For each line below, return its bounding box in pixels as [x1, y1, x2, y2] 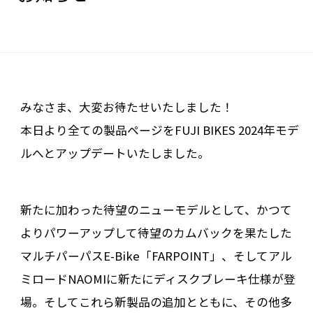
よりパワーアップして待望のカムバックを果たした [20, 224, 292, 241]
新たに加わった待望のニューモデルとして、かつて [20, 201, 292, 218]
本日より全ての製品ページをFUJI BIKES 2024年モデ [20, 121, 299, 138]
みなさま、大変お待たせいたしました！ [20, 98, 233, 115]
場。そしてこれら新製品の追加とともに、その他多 [20, 293, 292, 310]
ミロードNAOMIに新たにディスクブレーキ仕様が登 [20, 270, 296, 287]
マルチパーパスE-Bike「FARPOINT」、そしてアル [20, 247, 292, 264]
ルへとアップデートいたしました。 [20, 144, 210, 161]
